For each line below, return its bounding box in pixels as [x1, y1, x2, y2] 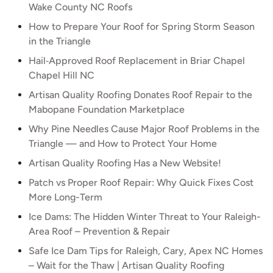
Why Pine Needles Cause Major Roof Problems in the [29, 123, 260, 135]
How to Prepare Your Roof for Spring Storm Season [29, 21, 255, 32]
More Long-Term [29, 191, 102, 203]
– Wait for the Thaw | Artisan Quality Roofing [29, 260, 224, 271]
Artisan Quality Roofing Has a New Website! [29, 157, 221, 169]
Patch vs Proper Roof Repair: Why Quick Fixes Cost [29, 177, 253, 188]
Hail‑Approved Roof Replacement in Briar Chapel [29, 55, 245, 66]
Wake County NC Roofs [29, 1, 132, 13]
